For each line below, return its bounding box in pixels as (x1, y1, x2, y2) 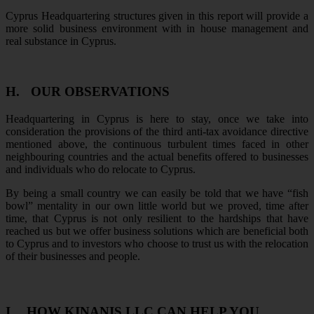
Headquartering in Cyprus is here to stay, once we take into (6, 112, 308, 125)
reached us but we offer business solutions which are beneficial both (6, 224, 308, 237)
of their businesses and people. (6, 250, 140, 262)
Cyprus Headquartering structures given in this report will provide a (6, 9, 308, 22)
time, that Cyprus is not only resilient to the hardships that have (6, 212, 308, 224)
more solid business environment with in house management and (6, 22, 308, 34)
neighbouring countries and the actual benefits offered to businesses (6, 150, 308, 163)
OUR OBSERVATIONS (31, 84, 170, 100)
